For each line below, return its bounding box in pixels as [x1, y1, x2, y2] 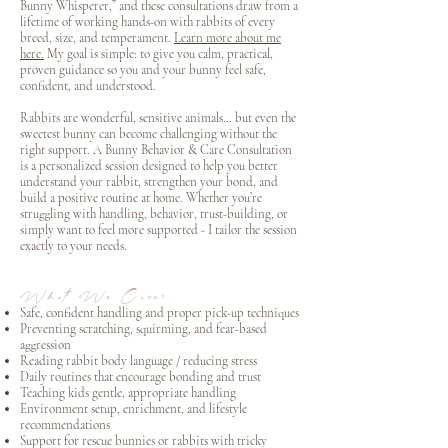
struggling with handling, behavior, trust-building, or [20, 206, 288, 222]
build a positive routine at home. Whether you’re [20, 190, 262, 206]
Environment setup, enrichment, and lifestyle [20, 401, 247, 417]
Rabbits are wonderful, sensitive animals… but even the [20, 110, 296, 126]
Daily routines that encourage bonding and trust [20, 369, 261, 385]
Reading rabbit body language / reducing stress [20, 353, 257, 369]
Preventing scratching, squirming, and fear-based [20, 321, 267, 337]
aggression [20, 337, 71, 353]
